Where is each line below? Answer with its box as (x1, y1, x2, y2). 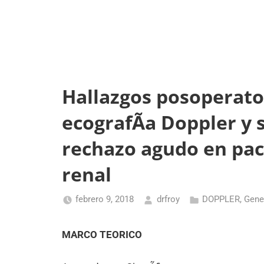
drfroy (156, 194, 180, 205)
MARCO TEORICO (61, 229, 142, 241)
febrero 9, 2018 (75, 194, 134, 205)
